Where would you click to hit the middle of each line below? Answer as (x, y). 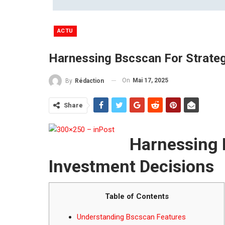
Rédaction (89, 81)
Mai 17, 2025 (150, 80)
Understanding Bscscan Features (131, 217)
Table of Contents (137, 196)
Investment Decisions (131, 166)
